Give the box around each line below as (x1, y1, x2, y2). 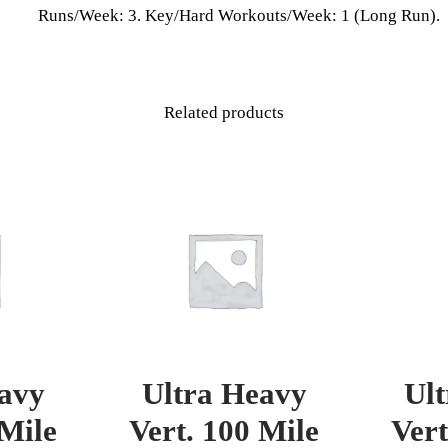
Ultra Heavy (141, 375, 307, 411)
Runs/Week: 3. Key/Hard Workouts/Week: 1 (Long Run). (37, 5, 440, 25)
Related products (164, 102, 284, 122)
